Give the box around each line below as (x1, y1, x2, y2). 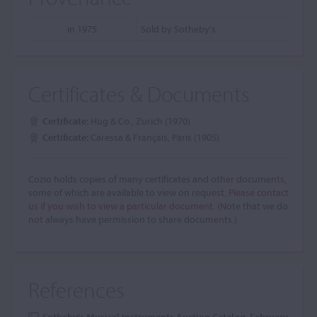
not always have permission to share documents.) (28, 213, 237, 226)
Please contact (229, 186, 289, 199)
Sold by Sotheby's (141, 23, 216, 35)
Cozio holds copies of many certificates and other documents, (28, 173, 287, 185)
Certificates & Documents (28, 80, 250, 108)
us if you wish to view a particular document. (28, 200, 215, 212)
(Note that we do (215, 200, 288, 212)
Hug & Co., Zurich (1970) (91, 115, 190, 127)
